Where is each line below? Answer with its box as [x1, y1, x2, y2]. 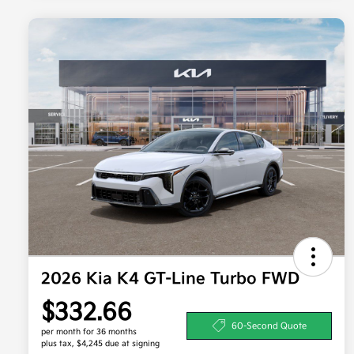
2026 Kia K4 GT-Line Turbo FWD [41, 269, 299, 289]
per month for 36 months [41, 327, 137, 337]
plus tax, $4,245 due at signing [41, 339, 160, 349]
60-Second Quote [231, 320, 307, 331]
